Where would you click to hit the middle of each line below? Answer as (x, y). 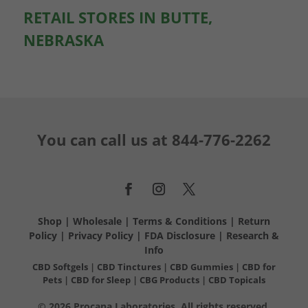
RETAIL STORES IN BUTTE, (118, 17)
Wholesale (97, 221)
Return (254, 221)
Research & (252, 235)
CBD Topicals (236, 279)
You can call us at (104, 139)
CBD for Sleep (101, 279)
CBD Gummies (201, 266)
